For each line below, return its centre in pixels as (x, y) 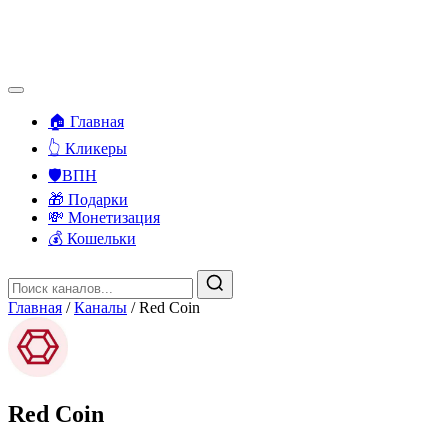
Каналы (100, 307)
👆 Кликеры (87, 148)
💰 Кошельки (92, 238)
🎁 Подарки (88, 199)
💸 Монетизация (104, 217)
